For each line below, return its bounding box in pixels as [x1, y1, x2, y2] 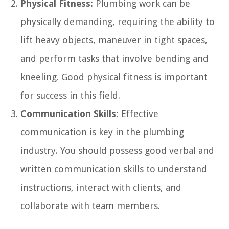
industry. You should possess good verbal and [20, 145, 214, 156]
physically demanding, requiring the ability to [20, 16, 215, 27]
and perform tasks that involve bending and [20, 53, 209, 64]
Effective [119, 108, 158, 119]
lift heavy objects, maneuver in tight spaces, [20, 34, 208, 45]
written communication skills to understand [20, 163, 207, 174]
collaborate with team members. [20, 200, 160, 211]
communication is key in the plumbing [20, 126, 184, 138]
